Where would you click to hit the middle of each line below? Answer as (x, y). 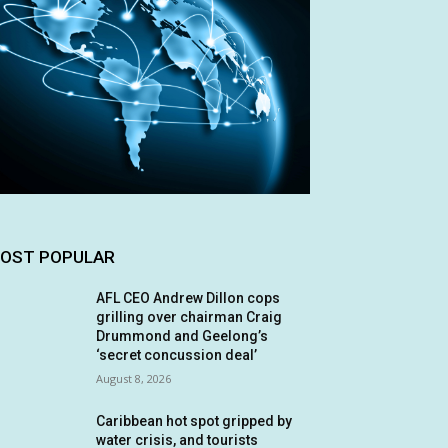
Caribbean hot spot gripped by (194, 421)
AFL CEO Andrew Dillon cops (188, 298)
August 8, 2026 (134, 378)
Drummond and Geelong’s (182, 336)
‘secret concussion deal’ (177, 355)
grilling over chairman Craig (189, 317)
